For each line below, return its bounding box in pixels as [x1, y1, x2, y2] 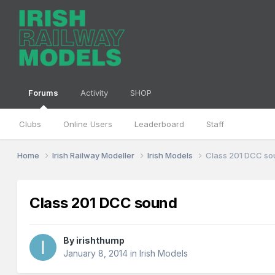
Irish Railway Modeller [52, 150, 137, 160]
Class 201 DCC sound [29, 194, 177, 212]
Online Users [63, 119, 113, 129]
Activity [80, 88, 109, 98]
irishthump [76, 235, 125, 246]
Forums [28, 88, 59, 98]
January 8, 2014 [63, 248, 128, 259]
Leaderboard [134, 119, 185, 129]
